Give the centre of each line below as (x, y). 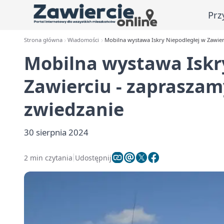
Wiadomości (83, 40)
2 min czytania (48, 157)
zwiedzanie (74, 109)
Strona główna (43, 40)
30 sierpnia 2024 (56, 132)
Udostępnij (93, 157)
